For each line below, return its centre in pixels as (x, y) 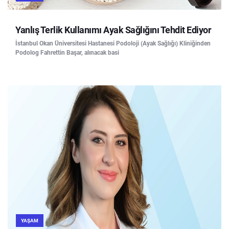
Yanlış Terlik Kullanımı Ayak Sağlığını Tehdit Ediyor (113, 30)
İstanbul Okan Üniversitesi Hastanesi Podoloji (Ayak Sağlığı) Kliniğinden (113, 44)
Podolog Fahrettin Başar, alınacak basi (67, 53)
